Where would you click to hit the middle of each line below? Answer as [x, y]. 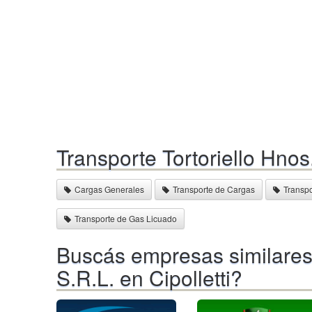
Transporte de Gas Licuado [126, 218]
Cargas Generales [109, 189]
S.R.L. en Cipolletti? [149, 277]
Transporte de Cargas [214, 189]
